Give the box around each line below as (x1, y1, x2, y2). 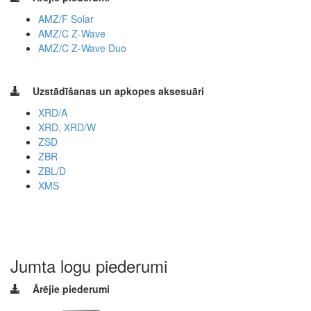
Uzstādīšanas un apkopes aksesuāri (33, 83, 204, 98)
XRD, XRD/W (38, 119, 96, 134)
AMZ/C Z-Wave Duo (38, 40, 126, 55)
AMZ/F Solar (38, 11, 94, 26)
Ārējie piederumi (33, 281, 110, 296)
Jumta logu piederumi (10, 253, 167, 278)
